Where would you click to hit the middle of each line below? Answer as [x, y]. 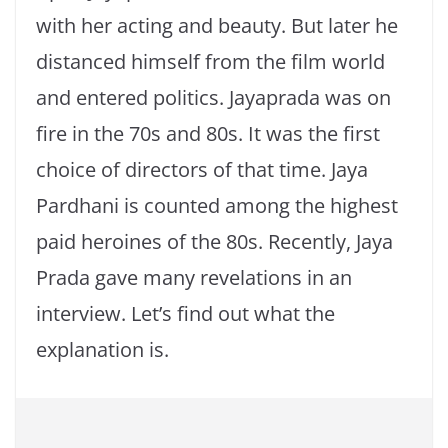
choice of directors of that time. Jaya [202, 170]
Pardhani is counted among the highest [217, 206]
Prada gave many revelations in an [194, 278]
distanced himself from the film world [210, 62]
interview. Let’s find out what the [185, 314]
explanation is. [102, 350]
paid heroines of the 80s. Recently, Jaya [214, 242]
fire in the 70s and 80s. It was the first [208, 134]
